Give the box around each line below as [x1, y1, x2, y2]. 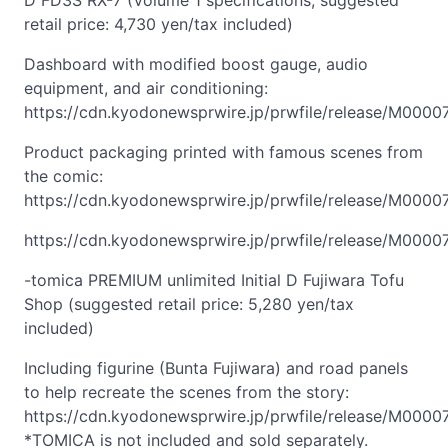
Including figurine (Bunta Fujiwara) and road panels [24, 358, 408, 378]
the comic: [24, 166, 103, 186]
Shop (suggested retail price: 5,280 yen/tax [24, 294, 354, 314]
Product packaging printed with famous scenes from [24, 142, 423, 162]
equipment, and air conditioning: [24, 78, 268, 98]
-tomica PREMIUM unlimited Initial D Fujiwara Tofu [24, 270, 404, 290]
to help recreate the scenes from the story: [24, 382, 349, 402]
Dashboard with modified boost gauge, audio [24, 54, 368, 74]
